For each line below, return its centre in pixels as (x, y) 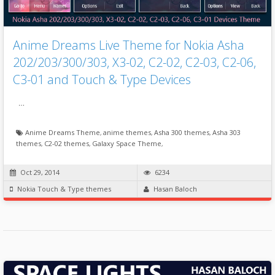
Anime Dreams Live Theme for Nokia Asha (129, 45)
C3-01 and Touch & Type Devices (102, 79)
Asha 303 (227, 132)
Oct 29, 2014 (40, 172)
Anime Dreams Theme (63, 132)
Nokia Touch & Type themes (64, 188)
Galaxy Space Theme (127, 143)
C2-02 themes (67, 143)
